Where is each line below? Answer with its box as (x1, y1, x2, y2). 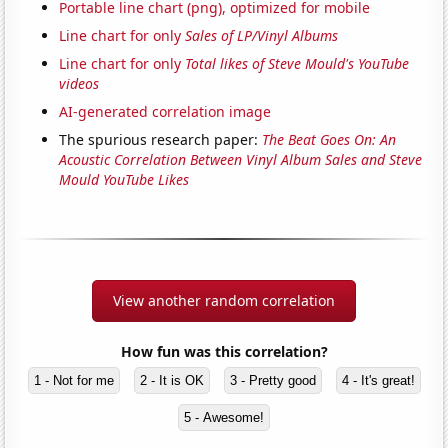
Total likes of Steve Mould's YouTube (185, 54, 410, 74)
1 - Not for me (33, 373, 114, 389)
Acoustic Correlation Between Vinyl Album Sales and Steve (59, 150, 423, 170)
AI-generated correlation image (59, 102, 272, 122)
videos (59, 74, 100, 94)
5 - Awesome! (184, 410, 264, 426)
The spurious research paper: (59, 130, 263, 150)
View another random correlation (113, 291, 335, 311)
